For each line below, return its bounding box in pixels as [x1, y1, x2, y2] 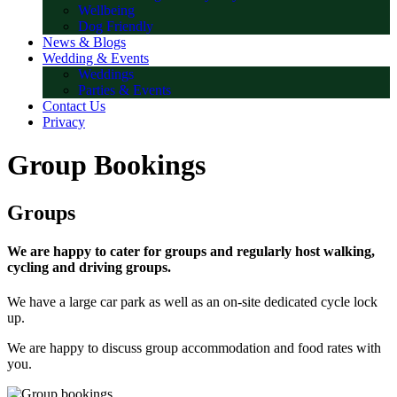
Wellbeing [78, 2, 135, 18]
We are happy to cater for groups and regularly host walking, [7, 243, 375, 259]
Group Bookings [7, 149, 206, 182]
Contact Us [43, 97, 105, 113]
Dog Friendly [78, 18, 153, 34]
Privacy [43, 113, 85, 129]
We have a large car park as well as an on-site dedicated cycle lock [7, 294, 378, 310]
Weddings [78, 66, 134, 82]
